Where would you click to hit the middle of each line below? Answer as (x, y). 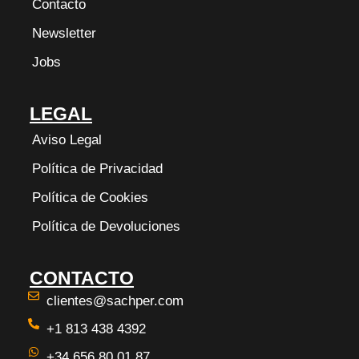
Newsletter (64, 33)
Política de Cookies (90, 198)
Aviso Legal (67, 140)
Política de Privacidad (97, 169)
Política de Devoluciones (106, 226)
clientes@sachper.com (115, 301)
